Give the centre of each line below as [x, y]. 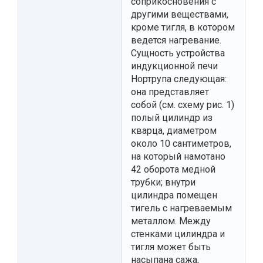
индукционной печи [174, 66]
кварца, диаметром [174, 130]
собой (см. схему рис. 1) [183, 104]
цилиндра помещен [174, 195]
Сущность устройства [178, 53]
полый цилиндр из [172, 117]
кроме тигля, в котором [183, 27]
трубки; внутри [163, 182]
